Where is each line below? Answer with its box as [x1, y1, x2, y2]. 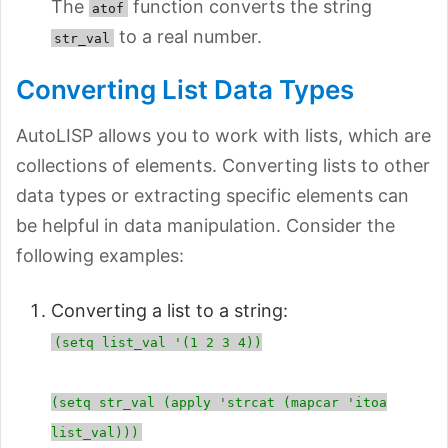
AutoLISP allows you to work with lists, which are [16, 124, 431, 146]
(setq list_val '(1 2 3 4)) [54, 334, 263, 350]
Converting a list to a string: [51, 299, 288, 321]
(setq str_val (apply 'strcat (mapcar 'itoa [51, 394, 387, 410]
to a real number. [113, 25, 262, 47]
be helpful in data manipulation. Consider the [16, 214, 395, 236]
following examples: [16, 244, 184, 266]
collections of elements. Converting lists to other [16, 154, 430, 176]
